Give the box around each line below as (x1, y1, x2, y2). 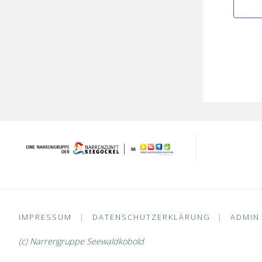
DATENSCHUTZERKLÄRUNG (92, 212, 211, 223)
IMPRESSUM (19, 212, 72, 223)
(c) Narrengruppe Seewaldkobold (19, 236, 144, 247)
